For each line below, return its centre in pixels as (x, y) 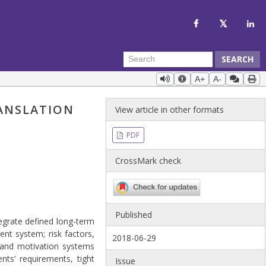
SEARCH (237, 59)
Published (134, 215)
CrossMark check (148, 161)
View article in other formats (170, 110)
